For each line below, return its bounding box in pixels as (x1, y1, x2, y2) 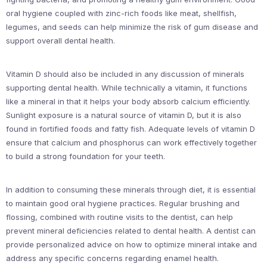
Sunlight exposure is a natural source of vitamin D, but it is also (6, 110, 241, 120)
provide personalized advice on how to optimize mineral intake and (6, 240, 257, 249)
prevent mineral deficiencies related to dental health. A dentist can (6, 226, 256, 235)
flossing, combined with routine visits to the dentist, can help (6, 212, 233, 222)
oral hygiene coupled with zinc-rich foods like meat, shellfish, (6, 8, 237, 18)
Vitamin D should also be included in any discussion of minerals (6, 69, 244, 79)
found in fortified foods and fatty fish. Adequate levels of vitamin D (6, 124, 255, 133)
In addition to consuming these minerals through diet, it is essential (6, 185, 256, 194)
